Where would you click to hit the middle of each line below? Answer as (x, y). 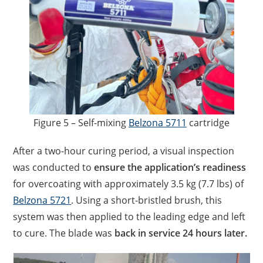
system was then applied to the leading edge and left (129, 217)
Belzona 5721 (42, 200)
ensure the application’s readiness (170, 167)
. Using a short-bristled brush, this (147, 200)
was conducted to (54, 167)
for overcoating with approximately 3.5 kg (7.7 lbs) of (129, 184)
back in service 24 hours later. (181, 233)
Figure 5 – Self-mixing (81, 123)
